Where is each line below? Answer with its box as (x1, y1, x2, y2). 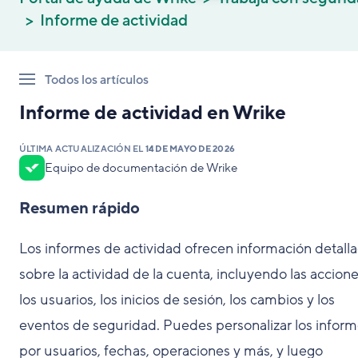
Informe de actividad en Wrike (19, 101, 286, 125)
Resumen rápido (19, 198, 140, 219)
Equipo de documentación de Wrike (45, 160, 237, 176)
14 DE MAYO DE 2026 (145, 143, 236, 155)
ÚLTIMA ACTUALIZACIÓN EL (19, 143, 145, 155)
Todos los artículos (45, 71, 149, 89)
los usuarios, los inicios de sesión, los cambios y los (19, 290, 335, 309)
